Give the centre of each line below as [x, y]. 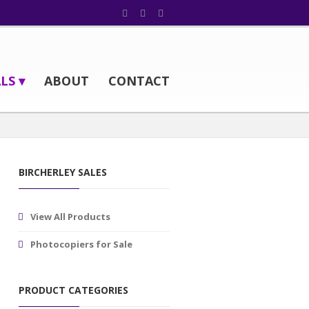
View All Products [70, 217]
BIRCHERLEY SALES [63, 172]
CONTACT [139, 81]
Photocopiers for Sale [81, 244]
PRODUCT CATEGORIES [73, 290]
